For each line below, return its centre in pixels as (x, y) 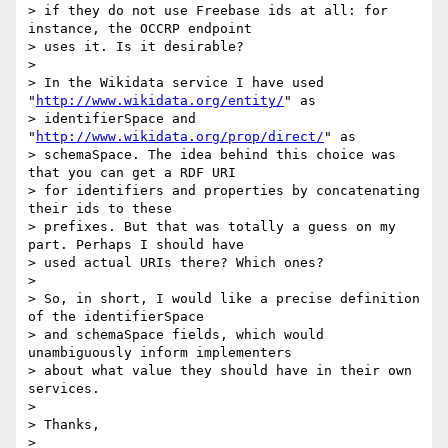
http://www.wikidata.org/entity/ (160, 101)
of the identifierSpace (116, 317)
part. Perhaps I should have (136, 245)
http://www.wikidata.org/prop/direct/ (180, 137)
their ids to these (100, 209)
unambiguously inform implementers (160, 353)
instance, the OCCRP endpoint (140, 29)
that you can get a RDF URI (132, 173)
